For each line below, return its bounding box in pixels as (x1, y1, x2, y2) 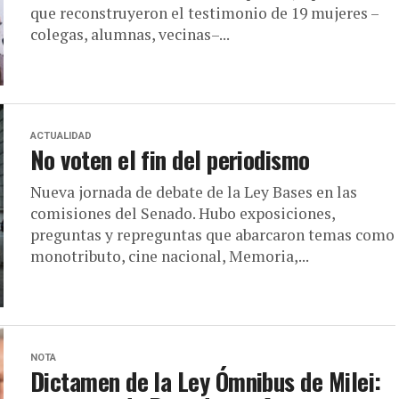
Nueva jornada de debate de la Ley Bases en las (30, 182, 357, 202)
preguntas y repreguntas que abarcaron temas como (30, 224, 395, 245)
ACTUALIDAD (30, 130, 92, 142)
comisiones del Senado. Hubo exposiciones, (30, 203, 335, 224)
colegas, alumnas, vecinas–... (30, 24, 230, 45)
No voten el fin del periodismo (30, 142, 310, 177)
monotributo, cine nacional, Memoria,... (30, 246, 309, 266)
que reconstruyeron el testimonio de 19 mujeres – (30, 3, 379, 23)
